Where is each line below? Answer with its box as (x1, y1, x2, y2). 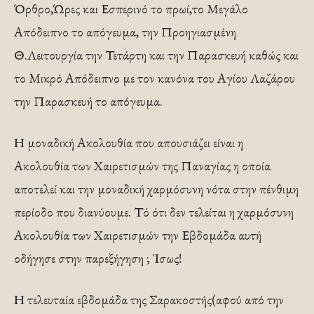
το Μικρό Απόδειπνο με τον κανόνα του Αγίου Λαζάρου (14, 69, 295, 87)
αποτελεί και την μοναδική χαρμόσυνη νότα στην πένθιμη (14, 180, 299, 198)
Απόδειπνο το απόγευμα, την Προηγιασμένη (14, 23, 236, 41)
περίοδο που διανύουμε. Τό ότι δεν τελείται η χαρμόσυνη (14, 203, 294, 221)
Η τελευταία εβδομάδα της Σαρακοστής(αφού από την (14, 291, 284, 308)
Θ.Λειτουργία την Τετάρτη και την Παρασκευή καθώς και (14, 46, 299, 64)
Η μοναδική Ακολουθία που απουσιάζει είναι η (14, 134, 243, 151)
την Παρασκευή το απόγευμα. (14, 93, 163, 110)
